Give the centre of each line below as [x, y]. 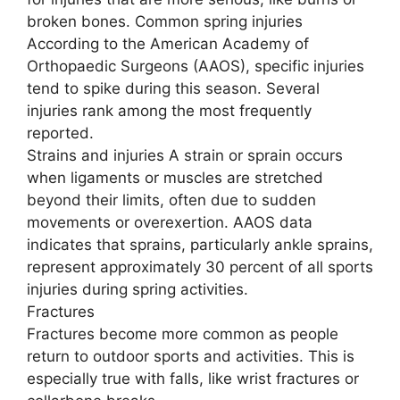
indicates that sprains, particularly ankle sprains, [200, 244]
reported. [60, 133]
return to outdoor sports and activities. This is [191, 356]
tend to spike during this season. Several [173, 88]
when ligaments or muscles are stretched [175, 177]
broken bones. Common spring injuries [165, 21]
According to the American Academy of [168, 43]
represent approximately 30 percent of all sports [200, 267]
